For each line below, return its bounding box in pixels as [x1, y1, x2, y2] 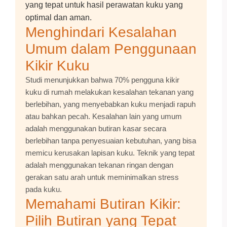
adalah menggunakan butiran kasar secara [25, 124, 166, 133]
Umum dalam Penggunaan [25, 41, 197, 57]
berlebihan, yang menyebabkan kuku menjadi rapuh [25, 100, 196, 108]
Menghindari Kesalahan [25, 24, 177, 40]
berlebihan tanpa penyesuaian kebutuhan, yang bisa [25, 136, 196, 145]
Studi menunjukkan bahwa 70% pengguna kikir [25, 75, 179, 84]
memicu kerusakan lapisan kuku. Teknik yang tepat [25, 148, 195, 157]
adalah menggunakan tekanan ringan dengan [25, 161, 173, 169]
